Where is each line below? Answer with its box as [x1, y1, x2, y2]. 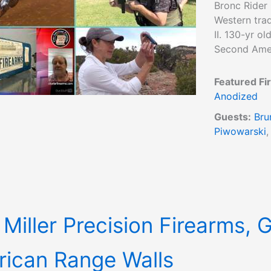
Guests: [214, 111, 251, 123]
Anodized [214, 90, 258, 102]
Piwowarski [214, 125, 266, 137]
